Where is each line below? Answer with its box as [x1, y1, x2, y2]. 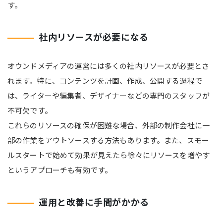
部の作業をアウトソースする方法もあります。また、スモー [7, 134, 210, 145]
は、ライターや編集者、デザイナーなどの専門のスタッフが [7, 90, 210, 101]
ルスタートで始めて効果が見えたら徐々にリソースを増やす [7, 149, 210, 160]
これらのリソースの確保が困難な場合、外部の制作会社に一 [7, 119, 210, 130]
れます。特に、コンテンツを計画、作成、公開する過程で [7, 75, 202, 86]
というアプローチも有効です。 [7, 164, 112, 175]
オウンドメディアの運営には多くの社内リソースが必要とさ [7, 60, 210, 71]
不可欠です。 [7, 105, 52, 115]
